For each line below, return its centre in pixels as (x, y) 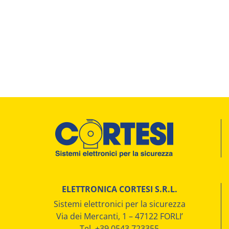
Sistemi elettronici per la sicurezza (119, 204)
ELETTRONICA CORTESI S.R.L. (119, 189)
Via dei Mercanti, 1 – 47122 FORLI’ (119, 216)
